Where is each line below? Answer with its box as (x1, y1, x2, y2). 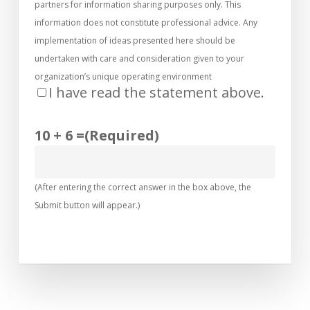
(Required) (84, 125, 160, 145)
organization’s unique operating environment (35, 70, 212, 82)
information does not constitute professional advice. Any (35, 16, 258, 28)
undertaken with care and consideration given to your (35, 52, 245, 64)
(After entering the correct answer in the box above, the (35, 181, 252, 193)
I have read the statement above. (48, 82, 265, 102)
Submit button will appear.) (35, 199, 140, 211)
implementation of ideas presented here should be (35, 34, 236, 46)
